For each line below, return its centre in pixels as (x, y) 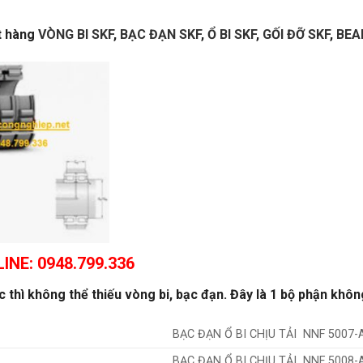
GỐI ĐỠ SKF (296, 34)
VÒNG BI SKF (76, 34)
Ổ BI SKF (232, 34)
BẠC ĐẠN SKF (160, 34)
